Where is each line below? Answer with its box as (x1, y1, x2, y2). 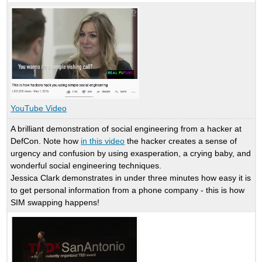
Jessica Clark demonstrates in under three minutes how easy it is (11, 173, 251, 182)
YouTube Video (11, 104, 67, 113)
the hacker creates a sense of (125, 136, 237, 146)
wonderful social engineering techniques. (11, 160, 162, 170)
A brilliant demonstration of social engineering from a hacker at (11, 123, 242, 133)
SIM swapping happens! (11, 197, 100, 207)
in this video (81, 136, 125, 146)
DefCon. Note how (11, 136, 81, 146)
